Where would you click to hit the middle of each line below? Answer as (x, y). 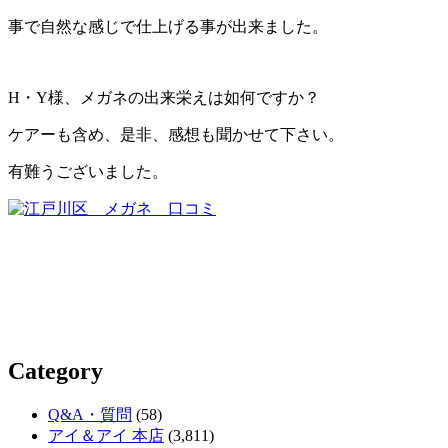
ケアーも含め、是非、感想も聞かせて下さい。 (176, 134)
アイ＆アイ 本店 (106, 435)
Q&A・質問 (90, 414)
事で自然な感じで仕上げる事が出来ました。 (168, 26)
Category (55, 370)
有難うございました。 (88, 171)
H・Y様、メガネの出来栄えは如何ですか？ (164, 97)
